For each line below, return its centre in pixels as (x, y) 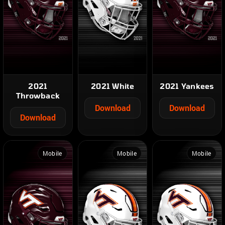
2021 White (113, 86)
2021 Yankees (187, 86)
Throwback (38, 96)
